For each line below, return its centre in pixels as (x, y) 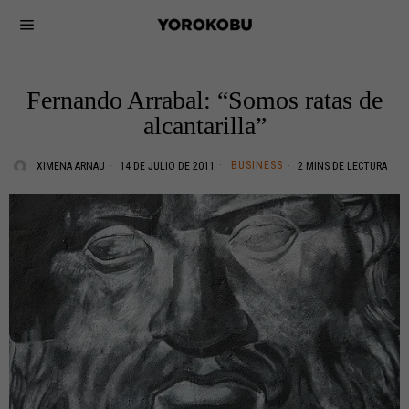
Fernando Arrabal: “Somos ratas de (204, 100)
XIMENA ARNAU (71, 166)
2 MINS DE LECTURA (341, 166)
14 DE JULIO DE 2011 (166, 166)
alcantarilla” (204, 126)
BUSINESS (257, 165)
